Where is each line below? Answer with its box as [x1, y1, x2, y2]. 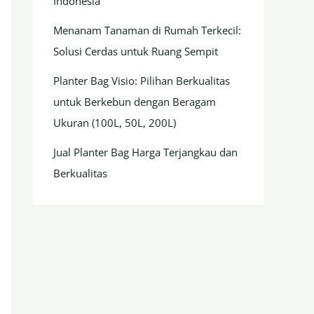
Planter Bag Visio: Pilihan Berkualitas [53, 74, 230, 88]
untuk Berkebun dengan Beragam [53, 95, 216, 109]
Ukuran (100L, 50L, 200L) [53, 116, 176, 130]
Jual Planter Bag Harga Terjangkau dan [53, 145, 238, 159]
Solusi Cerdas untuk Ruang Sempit [53, 44, 218, 58]
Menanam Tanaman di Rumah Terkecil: [53, 23, 241, 37]
